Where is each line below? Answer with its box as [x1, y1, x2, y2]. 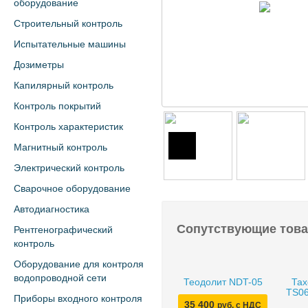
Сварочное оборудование [14, 183, 131, 194]
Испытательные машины [14, 38, 126, 49]
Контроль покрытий [14, 100, 101, 111]
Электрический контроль [14, 162, 124, 173]
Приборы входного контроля [14, 293, 142, 304]
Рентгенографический [14, 224, 113, 235]
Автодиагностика [14, 203, 89, 214]
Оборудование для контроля [14, 258, 144, 269]
